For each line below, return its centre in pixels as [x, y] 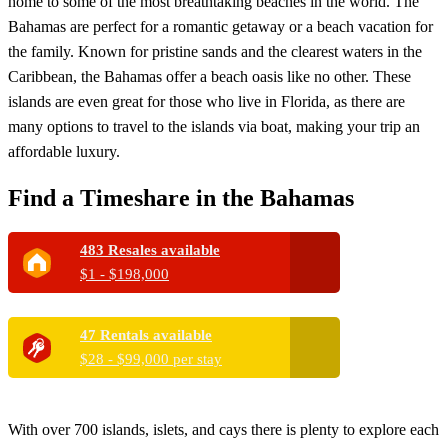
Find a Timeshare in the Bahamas [181, 198]
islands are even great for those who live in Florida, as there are [206, 101]
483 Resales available [150, 250]
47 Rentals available [146, 335]
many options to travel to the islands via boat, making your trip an [214, 126]
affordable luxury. [64, 151]
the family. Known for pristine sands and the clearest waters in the [215, 51]
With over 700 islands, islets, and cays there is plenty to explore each [223, 429]
